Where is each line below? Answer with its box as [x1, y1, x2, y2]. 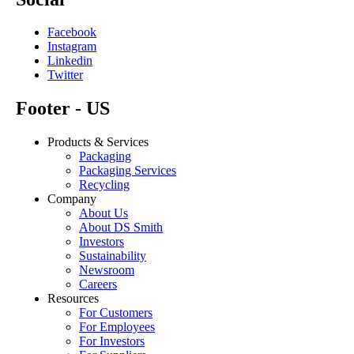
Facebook [47, 25, 96, 40]
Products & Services [47, 135, 149, 149]
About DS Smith [79, 220, 163, 235]
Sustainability [79, 249, 146, 263]
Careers [79, 277, 117, 292]
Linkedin [47, 54, 92, 68]
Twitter [47, 68, 83, 82]
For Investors [79, 334, 145, 348]
